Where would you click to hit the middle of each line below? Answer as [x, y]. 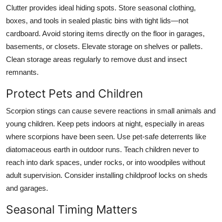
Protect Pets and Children [74, 93]
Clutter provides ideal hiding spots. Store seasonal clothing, [101, 7]
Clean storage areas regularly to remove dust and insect [96, 59]
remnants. [22, 72]
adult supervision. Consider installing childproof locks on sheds [107, 175]
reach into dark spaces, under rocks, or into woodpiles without [106, 162]
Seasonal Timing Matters [72, 209]
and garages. [27, 188]
